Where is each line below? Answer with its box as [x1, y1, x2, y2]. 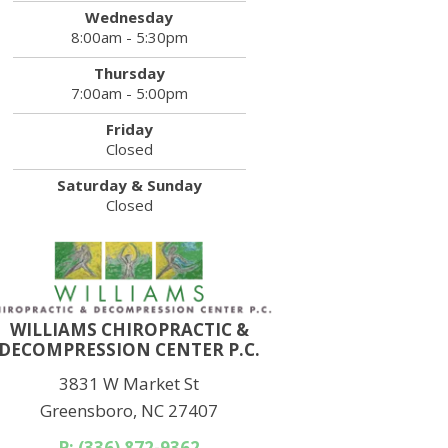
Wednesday [85, 7, 174, 28]
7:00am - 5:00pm [70, 83, 188, 104]
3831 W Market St [59, 371, 200, 395]
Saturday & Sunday [56, 175, 202, 196]
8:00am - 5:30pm [70, 27, 188, 48]
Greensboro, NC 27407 [40, 398, 219, 422]
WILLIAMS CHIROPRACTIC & [9, 317, 249, 341]
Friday [105, 119, 153, 140]
